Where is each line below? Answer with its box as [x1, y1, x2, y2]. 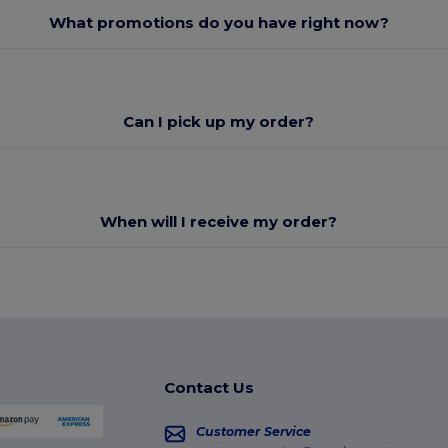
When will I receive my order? [100, 211, 338, 231]
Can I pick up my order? [123, 112, 315, 132]
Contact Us [163, 378, 254, 398]
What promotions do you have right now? [48, 12, 389, 32]
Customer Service [195, 424, 311, 440]
